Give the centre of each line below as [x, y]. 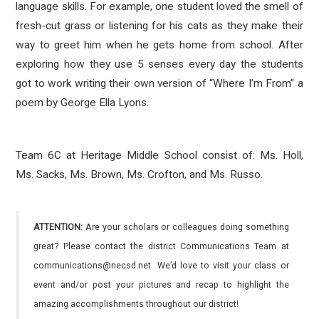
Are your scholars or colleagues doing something [186, 227]
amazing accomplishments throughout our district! [136, 304]
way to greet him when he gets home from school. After [159, 45]
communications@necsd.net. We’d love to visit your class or [161, 266]
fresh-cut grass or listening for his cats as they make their [159, 26]
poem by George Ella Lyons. [83, 103]
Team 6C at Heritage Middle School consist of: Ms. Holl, [159, 155]
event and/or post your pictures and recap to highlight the [161, 285]
